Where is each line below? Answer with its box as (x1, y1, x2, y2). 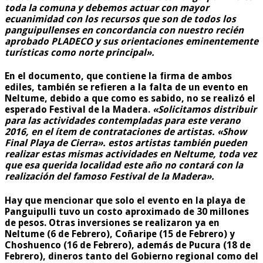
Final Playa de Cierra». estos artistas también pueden (5, 137, 247, 149)
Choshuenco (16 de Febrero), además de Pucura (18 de (5, 239, 251, 251)
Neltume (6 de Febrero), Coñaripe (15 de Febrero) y (5, 228, 235, 240)
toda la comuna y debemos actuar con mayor (5, 2, 209, 14)
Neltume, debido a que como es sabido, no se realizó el (5, 93, 255, 104)
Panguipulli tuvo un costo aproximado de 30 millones (5, 205, 249, 217)
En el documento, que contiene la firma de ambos (5, 70, 232, 82)
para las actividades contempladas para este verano (5, 115, 241, 127)
